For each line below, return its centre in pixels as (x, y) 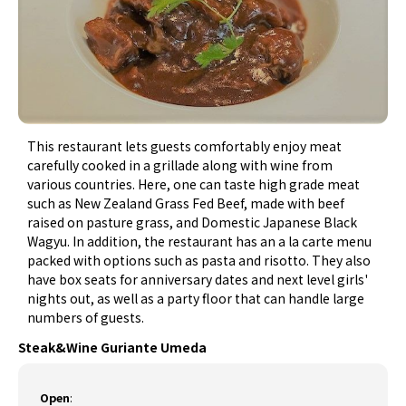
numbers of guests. (87, 318)
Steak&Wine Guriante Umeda (112, 348)
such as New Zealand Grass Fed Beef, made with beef (186, 203)
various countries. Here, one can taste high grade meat (194, 184)
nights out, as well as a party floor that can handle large (196, 299)
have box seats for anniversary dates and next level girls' (198, 280)
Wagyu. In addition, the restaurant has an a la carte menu (200, 242)
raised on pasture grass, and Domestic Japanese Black (193, 222)
